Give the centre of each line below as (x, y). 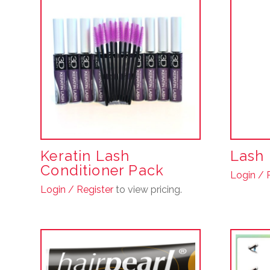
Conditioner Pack (102, 170)
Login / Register (77, 189)
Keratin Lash (85, 156)
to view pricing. (148, 189)
